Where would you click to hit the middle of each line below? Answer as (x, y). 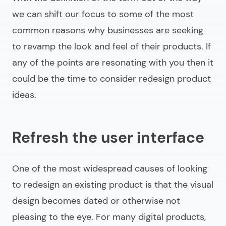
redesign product (175, 79)
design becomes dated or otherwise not (96, 201)
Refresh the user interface (108, 138)
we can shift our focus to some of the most (103, 14)
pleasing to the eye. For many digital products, (109, 217)
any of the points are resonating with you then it (113, 63)
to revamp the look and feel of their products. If (111, 47)
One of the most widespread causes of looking (110, 169)
